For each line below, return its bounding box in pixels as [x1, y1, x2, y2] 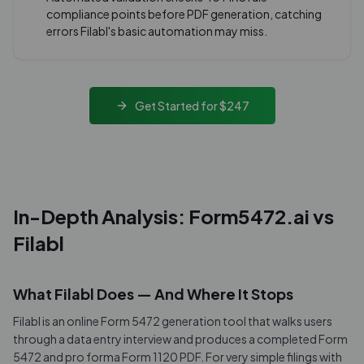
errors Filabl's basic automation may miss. [46, 24, 267, 38]
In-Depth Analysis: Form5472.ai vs [13, 204, 334, 228]
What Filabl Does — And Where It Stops [13, 284, 293, 303]
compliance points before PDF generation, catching [46, 6, 322, 21]
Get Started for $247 [134, 97, 249, 113]
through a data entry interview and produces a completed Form [13, 331, 348, 346]
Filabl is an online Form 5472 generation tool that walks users [13, 314, 332, 328]
